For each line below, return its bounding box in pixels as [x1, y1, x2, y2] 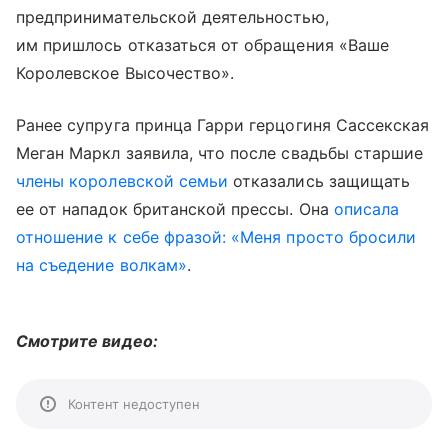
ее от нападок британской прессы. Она [16, 198, 334, 219]
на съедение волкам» [16, 254, 187, 275]
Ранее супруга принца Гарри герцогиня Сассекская [16, 114, 430, 135]
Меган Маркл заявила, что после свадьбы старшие [16, 142, 424, 163]
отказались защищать [228, 170, 411, 191]
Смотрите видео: [16, 330, 158, 351]
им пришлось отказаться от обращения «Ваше [16, 34, 389, 55]
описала [333, 198, 400, 219]
